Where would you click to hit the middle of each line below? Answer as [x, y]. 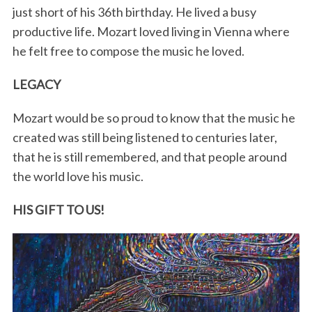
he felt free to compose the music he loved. [128, 51]
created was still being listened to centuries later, [145, 138]
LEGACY [36, 85]
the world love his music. [78, 177]
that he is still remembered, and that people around [149, 157]
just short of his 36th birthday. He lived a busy [134, 12]
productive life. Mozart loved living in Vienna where [151, 32]
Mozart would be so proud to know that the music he [154, 118]
